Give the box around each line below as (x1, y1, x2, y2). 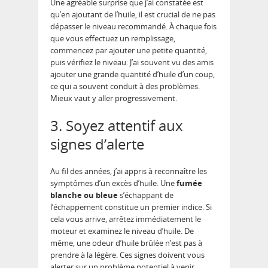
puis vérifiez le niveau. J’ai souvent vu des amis (50, 57, 214, 68)
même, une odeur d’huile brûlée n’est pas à (50, 237, 202, 249)
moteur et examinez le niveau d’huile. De (50, 226, 194, 237)
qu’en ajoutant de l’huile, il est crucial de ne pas (50, 9, 215, 20)
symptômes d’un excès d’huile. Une (50, 178, 176, 189)
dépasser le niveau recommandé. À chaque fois (50, 21, 217, 32)
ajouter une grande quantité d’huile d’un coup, (50, 69, 215, 80)
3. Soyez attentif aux (50, 115, 183, 136)
